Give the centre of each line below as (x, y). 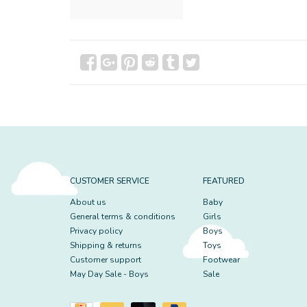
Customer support (106, 260)
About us (88, 202)
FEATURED (223, 181)
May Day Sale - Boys (109, 274)
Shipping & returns (106, 245)
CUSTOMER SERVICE (110, 181)
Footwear (221, 260)
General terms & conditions (123, 217)
